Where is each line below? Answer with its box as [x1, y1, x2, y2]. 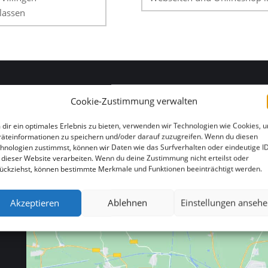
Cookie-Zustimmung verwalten [70, 95, 197, 106]
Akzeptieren [10, 196, 60, 209]
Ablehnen [108, 196, 148, 209]
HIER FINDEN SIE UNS [26, 107, 135, 120]
